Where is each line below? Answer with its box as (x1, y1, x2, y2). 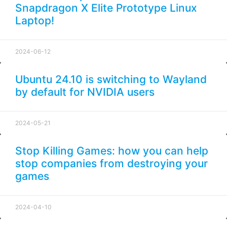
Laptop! (15, 14, 54, 27)
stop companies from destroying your (15, 157, 208, 170)
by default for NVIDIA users (15, 86, 155, 99)
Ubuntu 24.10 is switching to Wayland (15, 73, 207, 86)
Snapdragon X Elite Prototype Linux (15, 2, 197, 15)
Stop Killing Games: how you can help (15, 144, 208, 158)
